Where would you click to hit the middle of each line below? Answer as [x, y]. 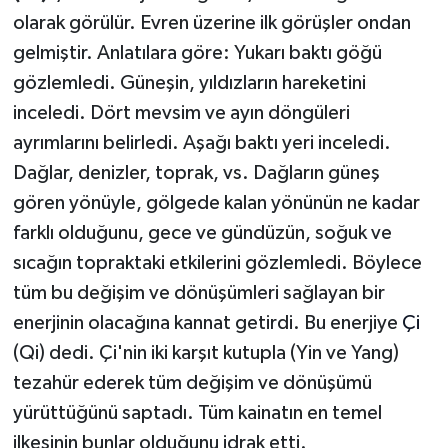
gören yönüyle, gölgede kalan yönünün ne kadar [216, 203]
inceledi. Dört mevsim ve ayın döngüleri [181, 113]
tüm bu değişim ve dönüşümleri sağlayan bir [198, 293]
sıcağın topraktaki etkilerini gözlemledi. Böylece [217, 263]
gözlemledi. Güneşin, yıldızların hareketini [189, 83]
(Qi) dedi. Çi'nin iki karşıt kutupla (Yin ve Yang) [205, 353]
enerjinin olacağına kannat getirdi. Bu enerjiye [207, 323]
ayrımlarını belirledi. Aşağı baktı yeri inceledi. [201, 143]
